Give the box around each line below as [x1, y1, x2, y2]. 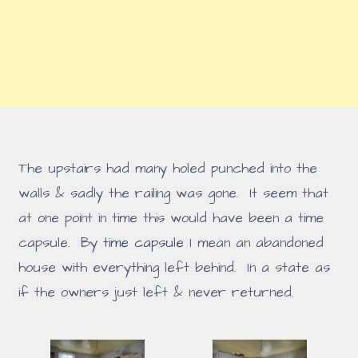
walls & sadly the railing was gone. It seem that [18, 183, 329, 203]
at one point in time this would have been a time [18, 208, 324, 228]
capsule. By [18, 233, 104, 253]
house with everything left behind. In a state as [18, 257, 331, 277]
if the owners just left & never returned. [18, 282, 294, 302]
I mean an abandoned [184, 233, 324, 253]
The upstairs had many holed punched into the [18, 158, 318, 178]
